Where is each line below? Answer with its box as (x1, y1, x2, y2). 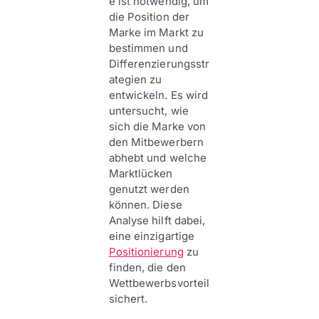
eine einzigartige (108, 229, 195, 243)
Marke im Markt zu (108, 26, 204, 39)
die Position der (108, 10, 189, 23)
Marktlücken (108, 167, 173, 180)
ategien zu (108, 73, 162, 86)
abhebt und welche (108, 151, 207, 164)
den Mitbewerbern (108, 135, 204, 149)
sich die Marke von (108, 120, 206, 133)
